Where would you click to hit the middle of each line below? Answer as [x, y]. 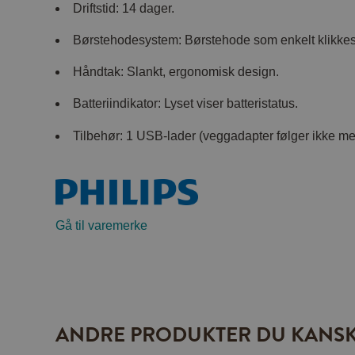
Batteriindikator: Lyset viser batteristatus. [186, 104]
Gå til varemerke [102, 226]
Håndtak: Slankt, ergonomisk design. [176, 72]
